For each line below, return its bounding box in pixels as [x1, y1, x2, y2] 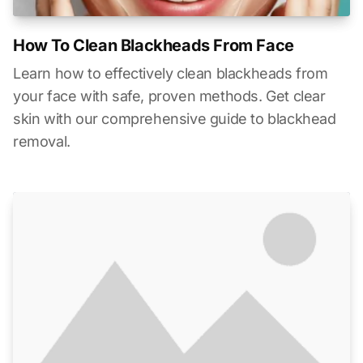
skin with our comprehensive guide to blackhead [13, 109, 336, 127]
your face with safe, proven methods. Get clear [13, 87, 326, 105]
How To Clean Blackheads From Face [13, 35, 294, 55]
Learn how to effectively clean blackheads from [13, 64, 328, 82]
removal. [13, 132, 70, 150]
